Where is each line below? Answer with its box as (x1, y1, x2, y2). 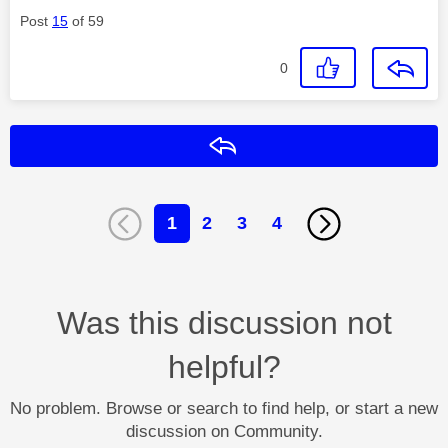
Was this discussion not (56, 304, 392, 341)
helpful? (167, 348, 281, 385)
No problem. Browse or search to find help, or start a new (10, 398, 438, 418)
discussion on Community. (125, 421, 323, 441)
